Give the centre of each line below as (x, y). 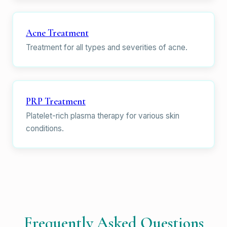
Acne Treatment (57, 33)
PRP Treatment (56, 102)
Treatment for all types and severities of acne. (107, 48)
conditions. (45, 129)
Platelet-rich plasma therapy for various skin (103, 116)
